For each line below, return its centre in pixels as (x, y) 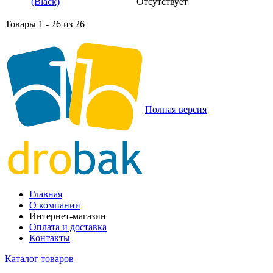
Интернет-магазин (68, 216)
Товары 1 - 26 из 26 (45, 24)
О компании (55, 205)
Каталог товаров (39, 258)
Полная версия (176, 109)
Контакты (50, 238)
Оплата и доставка (68, 227)
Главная (46, 194)
